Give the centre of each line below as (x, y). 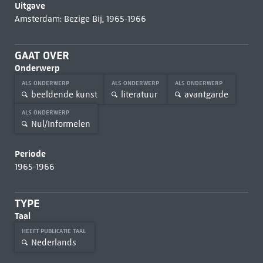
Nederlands (53, 242)
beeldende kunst (64, 94)
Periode (30, 154)
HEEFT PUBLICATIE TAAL (54, 231)
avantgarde (206, 94)
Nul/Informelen (60, 124)
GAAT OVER (42, 55)
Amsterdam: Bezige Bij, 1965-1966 (80, 19)
